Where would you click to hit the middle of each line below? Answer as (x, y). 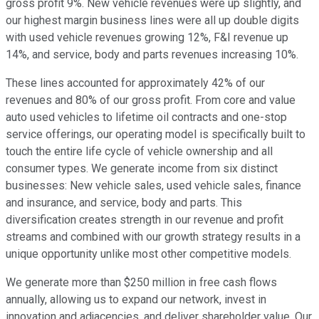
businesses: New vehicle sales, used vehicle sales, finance (153, 186)
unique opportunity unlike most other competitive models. (148, 254)
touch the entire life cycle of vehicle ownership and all (139, 152)
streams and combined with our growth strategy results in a (153, 237)
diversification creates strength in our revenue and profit (145, 220)
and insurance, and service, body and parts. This (124, 203)
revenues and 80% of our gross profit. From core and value (151, 100)
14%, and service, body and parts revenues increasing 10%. (152, 55)
